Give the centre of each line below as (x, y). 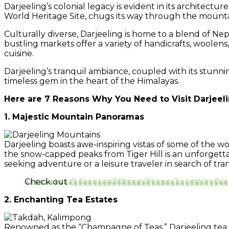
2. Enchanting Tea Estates (61, 199)
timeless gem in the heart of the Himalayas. (92, 81)
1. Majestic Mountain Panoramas (74, 117)
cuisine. (19, 53)
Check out (48, 181)
